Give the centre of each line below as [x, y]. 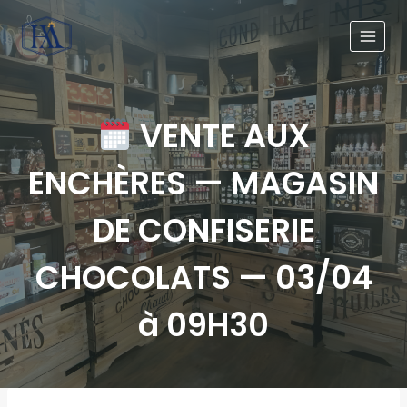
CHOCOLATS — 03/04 [203, 277]
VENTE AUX [222, 135]
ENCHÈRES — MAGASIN [203, 183]
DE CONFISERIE [203, 230]
